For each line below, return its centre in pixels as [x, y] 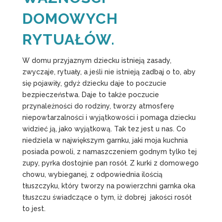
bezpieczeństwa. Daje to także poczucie [90, 94]
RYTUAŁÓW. [68, 39]
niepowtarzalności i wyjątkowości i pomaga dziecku [109, 117]
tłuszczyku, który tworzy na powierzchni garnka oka [109, 186]
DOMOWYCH [70, 18]
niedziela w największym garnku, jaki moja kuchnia [105, 140]
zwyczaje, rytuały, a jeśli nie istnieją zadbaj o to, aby [109, 72]
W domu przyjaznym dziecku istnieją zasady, [97, 60]
